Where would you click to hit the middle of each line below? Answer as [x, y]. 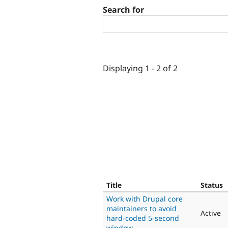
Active [211, 213]
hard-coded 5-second [143, 218]
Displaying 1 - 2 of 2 [140, 68]
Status [212, 185]
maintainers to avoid [141, 208]
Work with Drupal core [145, 198]
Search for [123, 10]
